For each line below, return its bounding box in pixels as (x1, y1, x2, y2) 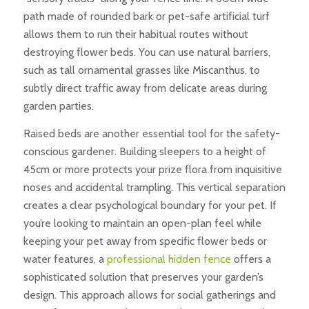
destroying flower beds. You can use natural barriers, (23, 46, 270, 59)
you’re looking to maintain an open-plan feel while (23, 216, 261, 230)
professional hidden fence (106, 252, 231, 266)
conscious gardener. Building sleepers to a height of (23, 144, 266, 158)
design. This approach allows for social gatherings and (23, 288, 276, 301)
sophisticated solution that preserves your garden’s (23, 270, 263, 283)
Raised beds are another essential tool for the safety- (23, 126, 280, 140)
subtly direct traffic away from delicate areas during (23, 81, 267, 95)
